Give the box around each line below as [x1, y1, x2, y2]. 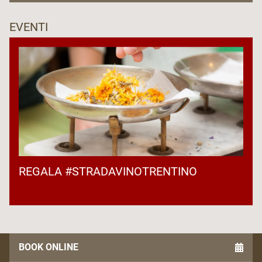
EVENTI [9, 19, 48, 34]
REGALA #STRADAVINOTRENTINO [19, 164, 197, 179]
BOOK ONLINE [19, 242, 78, 253]
